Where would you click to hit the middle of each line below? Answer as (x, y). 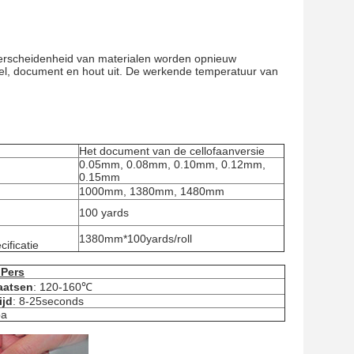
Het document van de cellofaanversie (172, 151)
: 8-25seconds (48, 301)
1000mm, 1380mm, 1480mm (152, 191)
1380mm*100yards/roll (136, 239)
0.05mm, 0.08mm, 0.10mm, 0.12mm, (172, 164)
